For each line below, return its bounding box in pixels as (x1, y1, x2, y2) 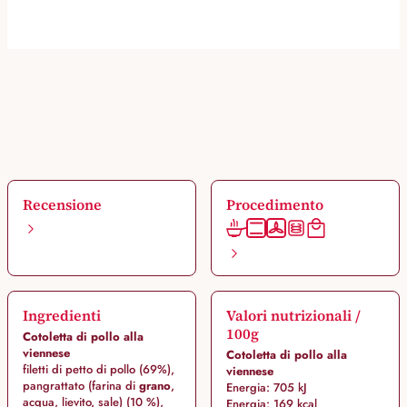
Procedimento (225, 194, 323, 215)
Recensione (23, 194, 102, 215)
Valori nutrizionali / (225, 305, 361, 326)
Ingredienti (23, 305, 101, 326)
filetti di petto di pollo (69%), (23, 361, 174, 379)
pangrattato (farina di (23, 377, 135, 395)
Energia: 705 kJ (225, 379, 307, 397)
